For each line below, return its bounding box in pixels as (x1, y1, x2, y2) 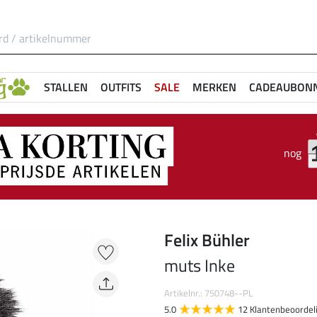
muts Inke (164, 253, 235, 279)
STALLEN (44, 79, 88, 96)
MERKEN (192, 79, 236, 96)
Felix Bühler (164, 227, 250, 253)
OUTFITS (100, 79, 142, 96)
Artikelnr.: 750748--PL (164, 286, 253, 301)
